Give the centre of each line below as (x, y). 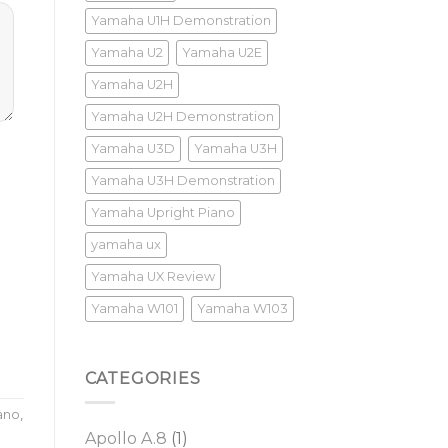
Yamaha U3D (132, 148)
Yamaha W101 (134, 308)
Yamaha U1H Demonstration (180, 20)
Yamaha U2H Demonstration (182, 116)
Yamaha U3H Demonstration (182, 180)
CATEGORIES (142, 378)
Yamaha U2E (221, 52)
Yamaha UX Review (152, 276)
